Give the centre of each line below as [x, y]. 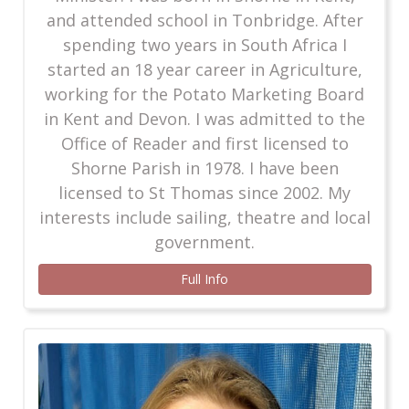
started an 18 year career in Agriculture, [204, 69]
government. [204, 241]
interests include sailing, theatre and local [204, 217]
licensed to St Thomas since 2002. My [204, 192]
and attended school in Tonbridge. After [204, 20]
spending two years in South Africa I [204, 44]
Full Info [204, 278]
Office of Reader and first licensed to [204, 143]
